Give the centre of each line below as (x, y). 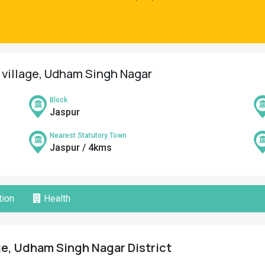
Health (56, 198)
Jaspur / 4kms (81, 148)
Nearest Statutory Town (88, 135)
